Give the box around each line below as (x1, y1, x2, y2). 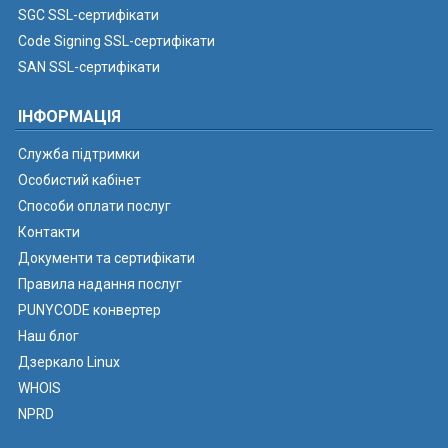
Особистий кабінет (18, 172, 141, 188)
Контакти (18, 224, 80, 240)
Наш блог (18, 328, 79, 344)
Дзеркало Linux (18, 354, 120, 370)
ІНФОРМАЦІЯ (18, 107, 121, 126)
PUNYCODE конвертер (18, 302, 161, 318)
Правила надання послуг (18, 276, 182, 292)
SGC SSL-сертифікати (18, 7, 159, 23)
